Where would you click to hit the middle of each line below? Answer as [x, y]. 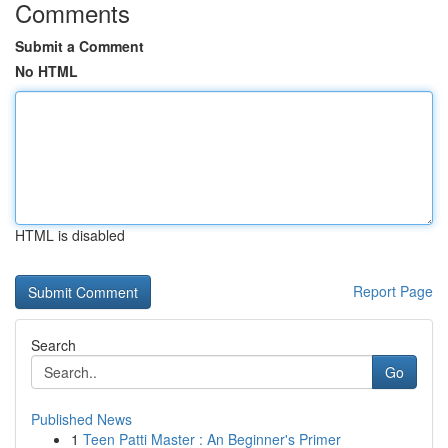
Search [53, 345]
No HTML [46, 71]
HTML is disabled [70, 235]
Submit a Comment [79, 46]
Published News [81, 419]
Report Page [393, 291]
